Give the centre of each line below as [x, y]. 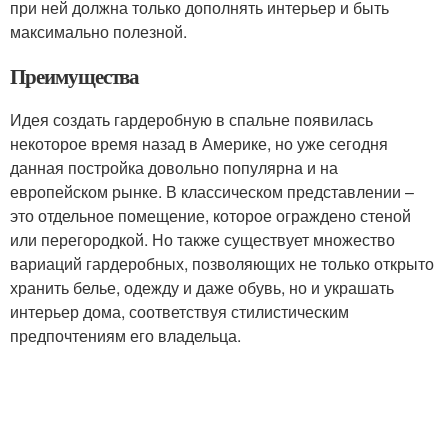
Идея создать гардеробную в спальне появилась [191, 119]
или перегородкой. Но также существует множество [202, 239]
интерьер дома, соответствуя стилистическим [179, 311]
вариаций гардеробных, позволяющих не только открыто [222, 263]
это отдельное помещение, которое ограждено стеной [210, 215]
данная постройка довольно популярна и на [174, 167]
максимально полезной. [98, 31]
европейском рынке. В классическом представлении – [212, 191]
